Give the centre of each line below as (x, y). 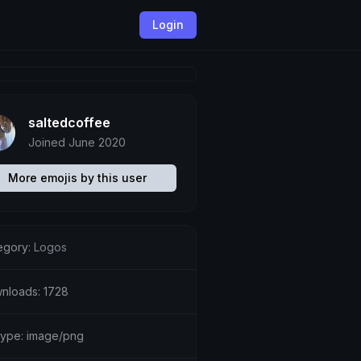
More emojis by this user (77, 178)
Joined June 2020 (77, 142)
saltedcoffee (69, 122)
